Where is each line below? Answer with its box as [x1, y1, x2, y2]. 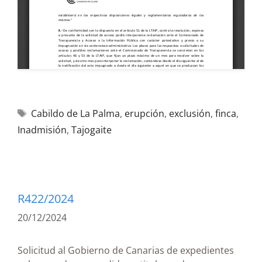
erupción [124, 107, 164, 120]
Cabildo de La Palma [30, 107, 120, 120]
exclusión [168, 107, 211, 120]
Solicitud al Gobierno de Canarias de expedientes [18, 244, 234, 257]
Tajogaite [71, 123, 112, 136]
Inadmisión [18, 123, 67, 136]
